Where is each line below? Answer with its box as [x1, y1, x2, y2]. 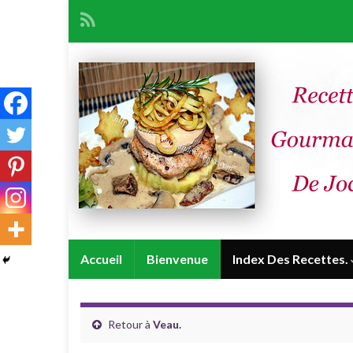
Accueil [80, 251, 122, 266]
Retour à [106, 318, 153, 331]
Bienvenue [147, 251, 208, 266]
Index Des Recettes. [232, 251, 351, 266]
